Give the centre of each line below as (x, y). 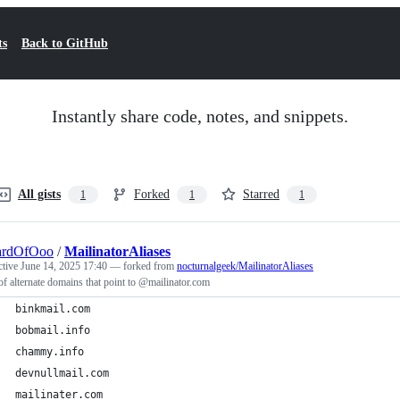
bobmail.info (53, 330)
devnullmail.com (62, 373)
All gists (39, 194)
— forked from (143, 266)
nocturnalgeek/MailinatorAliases (245, 266)
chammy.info (50, 352)
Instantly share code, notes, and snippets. (200, 116)
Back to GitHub (65, 43)
